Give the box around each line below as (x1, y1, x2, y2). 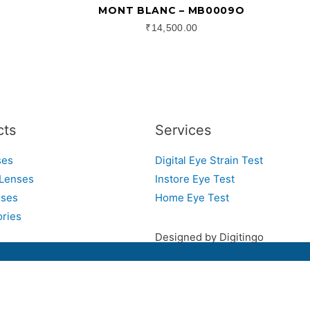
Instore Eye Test (155, 172, 235, 186)
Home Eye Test (155, 191, 229, 205)
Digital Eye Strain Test (155, 154, 263, 167)
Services (155, 122, 211, 139)
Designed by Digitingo (155, 230, 264, 244)
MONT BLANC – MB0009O (98, 3, 245, 17)
